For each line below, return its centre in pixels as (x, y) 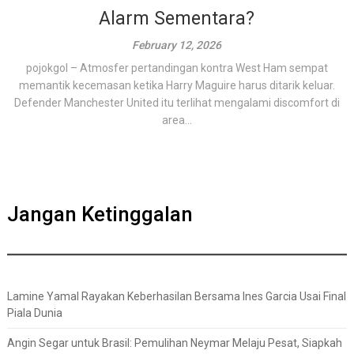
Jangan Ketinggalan (100, 214)
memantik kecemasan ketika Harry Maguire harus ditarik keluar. (177, 85)
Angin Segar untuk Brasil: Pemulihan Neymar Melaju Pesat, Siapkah (174, 343)
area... (177, 120)
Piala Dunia (34, 313)
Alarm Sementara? (177, 19)
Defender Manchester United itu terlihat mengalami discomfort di (177, 103)
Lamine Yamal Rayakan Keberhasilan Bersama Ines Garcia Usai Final (176, 296)
